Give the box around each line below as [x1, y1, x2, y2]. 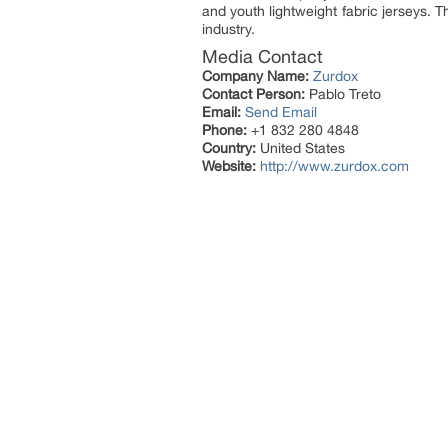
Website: [202, 158, 256, 175]
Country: [202, 140, 256, 157]
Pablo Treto [305, 86, 381, 103]
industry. [202, 21, 255, 38]
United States [256, 140, 345, 157]
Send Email [245, 104, 317, 121]
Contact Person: [202, 86, 305, 103]
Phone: [202, 122, 247, 139]
